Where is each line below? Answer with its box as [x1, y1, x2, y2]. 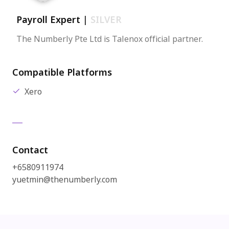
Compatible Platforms [12, 66, 112, 80]
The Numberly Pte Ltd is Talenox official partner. [16, 33, 203, 45]
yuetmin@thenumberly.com [12, 174, 117, 186]
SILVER [90, 13, 122, 27]
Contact [12, 144, 48, 157]
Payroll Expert [16, 13, 83, 27]
